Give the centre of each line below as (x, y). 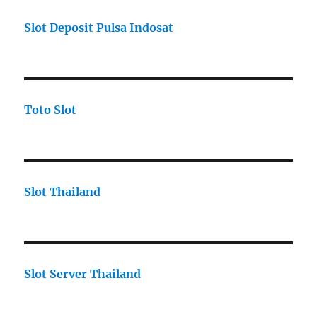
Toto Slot (51, 110)
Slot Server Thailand (83, 274)
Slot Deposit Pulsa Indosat (99, 28)
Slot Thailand (63, 192)
